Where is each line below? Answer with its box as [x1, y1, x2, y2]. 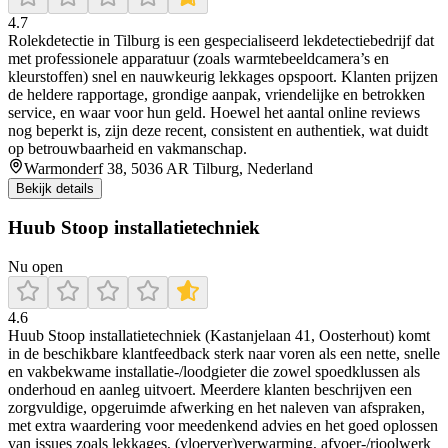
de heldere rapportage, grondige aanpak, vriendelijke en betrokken [8, 85, 425, 103]
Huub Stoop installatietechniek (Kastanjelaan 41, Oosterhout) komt [8, 327, 430, 345]
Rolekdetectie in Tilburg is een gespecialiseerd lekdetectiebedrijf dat [8, 31, 434, 49]
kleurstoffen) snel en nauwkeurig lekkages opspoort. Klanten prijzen [8, 67, 438, 85]
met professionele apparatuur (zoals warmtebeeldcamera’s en [8, 49, 389, 67]
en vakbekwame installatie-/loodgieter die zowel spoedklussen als [8, 363, 420, 381]
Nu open [8, 258, 63, 276]
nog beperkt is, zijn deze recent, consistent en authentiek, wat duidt [8, 121, 428, 139]
